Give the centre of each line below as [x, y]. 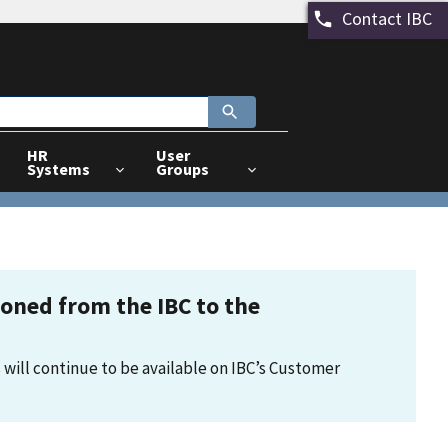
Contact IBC [387, 18]
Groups [183, 169]
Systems [59, 169]
